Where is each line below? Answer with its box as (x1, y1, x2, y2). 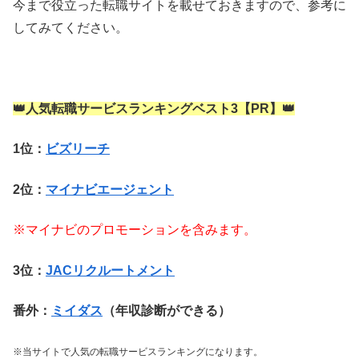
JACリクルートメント (46, 263, 175, 277)
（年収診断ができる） (103, 303, 231, 317)
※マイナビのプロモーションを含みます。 (13, 223, 256, 237)
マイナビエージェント (46, 182, 174, 196)
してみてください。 (13, 21, 128, 35)
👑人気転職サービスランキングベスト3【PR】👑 (13, 102, 295, 116)
